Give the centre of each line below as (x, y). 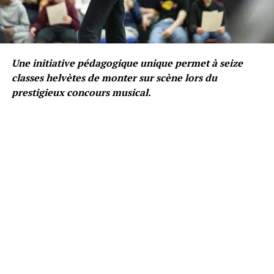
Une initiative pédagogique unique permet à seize (127, 63)
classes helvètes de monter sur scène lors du (114, 77)
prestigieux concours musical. (81, 92)
